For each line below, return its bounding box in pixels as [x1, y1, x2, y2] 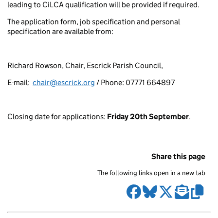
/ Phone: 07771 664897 [95, 78, 175, 88]
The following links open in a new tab [97, 168, 205, 178]
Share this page [151, 152, 205, 162]
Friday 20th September [107, 112, 189, 122]
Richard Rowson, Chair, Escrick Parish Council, [7, 61, 163, 71]
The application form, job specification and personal [7, 17, 180, 27]
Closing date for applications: [7, 112, 107, 122]
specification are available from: [7, 27, 113, 36]
